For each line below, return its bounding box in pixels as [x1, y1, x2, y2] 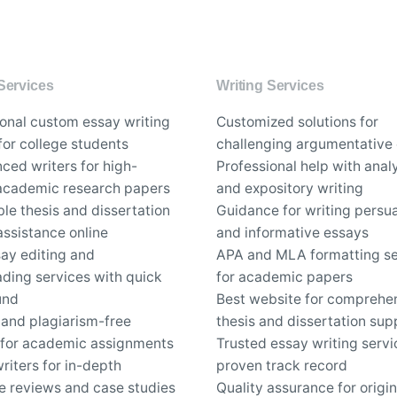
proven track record [216, 356, 347, 374]
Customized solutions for [216, 113, 378, 130]
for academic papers [216, 268, 353, 285]
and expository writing [216, 179, 363, 197]
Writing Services [216, 77, 324, 93]
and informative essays [216, 223, 369, 241]
